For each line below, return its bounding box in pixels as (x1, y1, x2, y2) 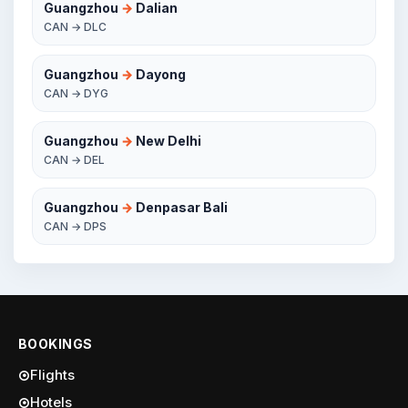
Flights (30, 366, 75, 383)
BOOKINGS (18, 336, 93, 352)
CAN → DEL (44, 153, 105, 167)
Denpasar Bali (133, 199, 228, 215)
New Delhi (133, 133, 201, 148)
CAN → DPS (44, 219, 107, 233)
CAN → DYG (44, 87, 108, 100)
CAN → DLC (44, 20, 107, 34)
